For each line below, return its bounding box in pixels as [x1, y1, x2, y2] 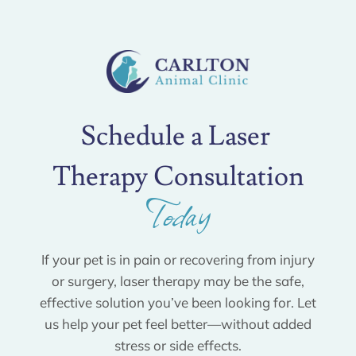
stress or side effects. [114, 337, 242, 354]
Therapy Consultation [52, 158, 304, 195]
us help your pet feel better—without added [44, 315, 311, 333]
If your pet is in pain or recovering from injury [41, 251, 315, 269]
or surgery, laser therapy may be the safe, [52, 273, 304, 290]
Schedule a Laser [80, 118, 270, 154]
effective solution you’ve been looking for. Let [40, 294, 316, 311]
